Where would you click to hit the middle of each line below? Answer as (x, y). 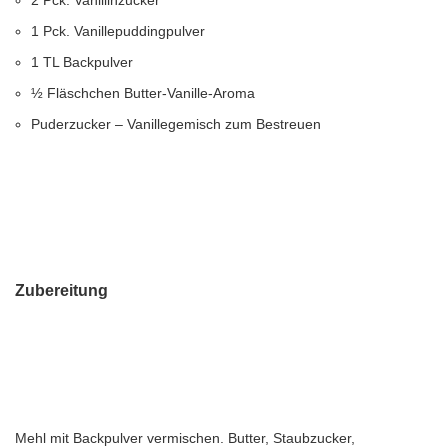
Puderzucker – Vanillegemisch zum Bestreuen (176, 124)
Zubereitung (61, 290)
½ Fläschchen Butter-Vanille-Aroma (143, 93)
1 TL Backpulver (82, 62)
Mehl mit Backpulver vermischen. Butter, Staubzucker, (185, 438)
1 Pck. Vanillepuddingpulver (118, 31)
